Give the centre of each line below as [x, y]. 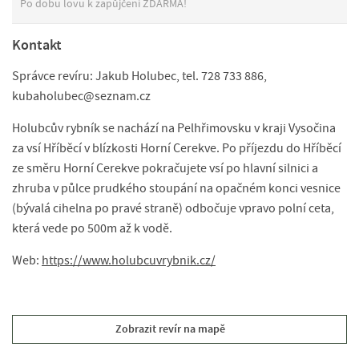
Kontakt [37, 44]
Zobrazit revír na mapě [170, 329]
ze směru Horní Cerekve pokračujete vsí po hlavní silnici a [165, 168]
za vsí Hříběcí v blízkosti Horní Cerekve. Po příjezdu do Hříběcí [177, 148]
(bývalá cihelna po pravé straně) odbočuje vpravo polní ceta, [173, 208]
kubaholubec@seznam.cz [81, 96]
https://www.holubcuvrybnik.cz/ [129, 260]
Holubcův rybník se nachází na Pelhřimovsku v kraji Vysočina [174, 128]
